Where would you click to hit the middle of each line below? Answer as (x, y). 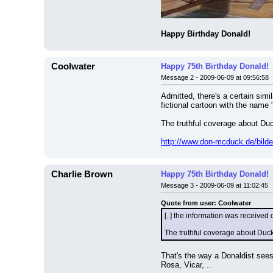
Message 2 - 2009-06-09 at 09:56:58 (215, 77)
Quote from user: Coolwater (206, 203)
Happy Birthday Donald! (206, 34)
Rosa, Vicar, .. (186, 265)
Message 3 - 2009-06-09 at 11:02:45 (214, 185)
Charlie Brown (82, 174)
